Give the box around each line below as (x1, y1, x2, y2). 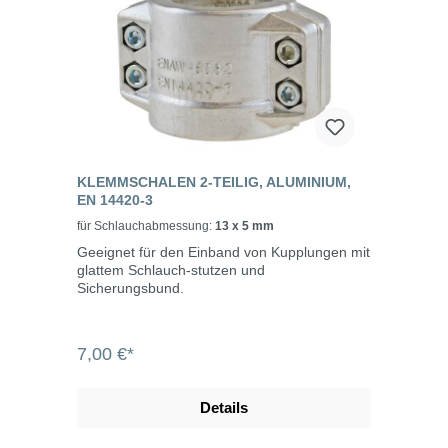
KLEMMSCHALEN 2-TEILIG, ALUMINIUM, (77, 174, 351, 191)
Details (200, 399, 248, 417)
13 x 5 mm (215, 219, 274, 234)
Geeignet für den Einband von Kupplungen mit (77, 244, 370, 261)
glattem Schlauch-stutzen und (77, 262, 265, 279)
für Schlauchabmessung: (77, 219, 215, 234)
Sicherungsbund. (77, 280, 184, 297)
